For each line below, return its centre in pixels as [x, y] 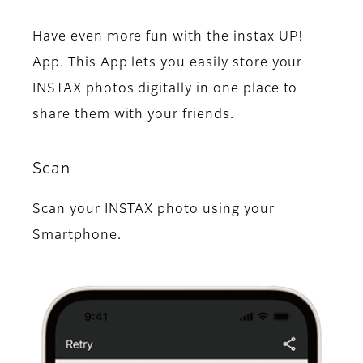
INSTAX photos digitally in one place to [165, 89]
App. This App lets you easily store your [168, 63]
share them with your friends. [133, 115]
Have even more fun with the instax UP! [168, 37]
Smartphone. [77, 235]
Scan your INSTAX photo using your [154, 209]
